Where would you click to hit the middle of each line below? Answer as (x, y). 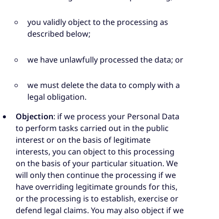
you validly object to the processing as (98, 22)
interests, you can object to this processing (95, 152)
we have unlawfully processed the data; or (105, 59)
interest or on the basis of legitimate (83, 140)
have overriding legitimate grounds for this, (97, 187)
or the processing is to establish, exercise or (97, 199)
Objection (34, 117)
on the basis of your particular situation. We (97, 164)
